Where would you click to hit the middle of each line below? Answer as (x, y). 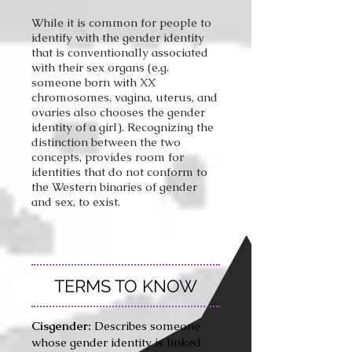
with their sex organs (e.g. (100, 67)
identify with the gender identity (118, 37)
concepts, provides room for (108, 157)
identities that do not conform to (119, 172)
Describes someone (146, 326)
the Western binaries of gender (114, 187)
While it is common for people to (121, 22)
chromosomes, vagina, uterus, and (125, 97)
